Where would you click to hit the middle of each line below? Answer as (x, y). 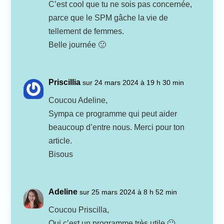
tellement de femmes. (86, 31)
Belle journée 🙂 (77, 45)
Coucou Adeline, (78, 100)
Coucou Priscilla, (79, 210)
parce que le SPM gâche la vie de (108, 18)
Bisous (61, 154)
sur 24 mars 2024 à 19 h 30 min (133, 83)
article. (60, 141)
